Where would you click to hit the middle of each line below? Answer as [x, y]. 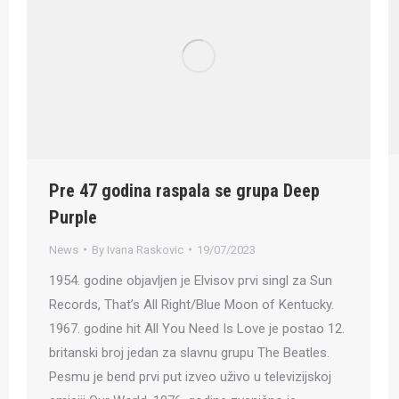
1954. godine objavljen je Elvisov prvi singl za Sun [191, 280]
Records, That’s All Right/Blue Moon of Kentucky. [191, 304]
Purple [73, 217]
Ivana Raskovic [145, 249]
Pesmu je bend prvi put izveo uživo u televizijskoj [190, 376]
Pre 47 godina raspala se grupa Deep [184, 190]
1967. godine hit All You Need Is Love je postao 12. [197, 328]
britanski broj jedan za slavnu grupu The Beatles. [189, 352]
